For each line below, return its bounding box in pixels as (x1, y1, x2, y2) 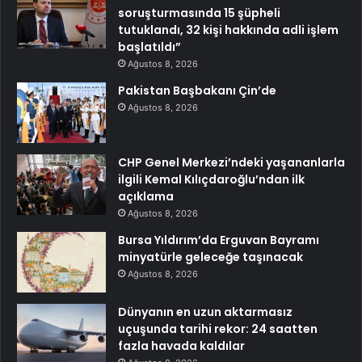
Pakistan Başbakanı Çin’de (118, 82, 276, 99)
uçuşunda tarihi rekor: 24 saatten (118, 320, 318, 337)
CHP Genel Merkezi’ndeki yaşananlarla (118, 154, 345, 170)
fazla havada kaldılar (118, 337, 245, 354)
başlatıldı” (118, 38, 181, 55)
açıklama (118, 187, 174, 204)
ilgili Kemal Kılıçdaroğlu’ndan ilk (118, 170, 305, 187)
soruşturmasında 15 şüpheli (118, 4, 280, 21)
